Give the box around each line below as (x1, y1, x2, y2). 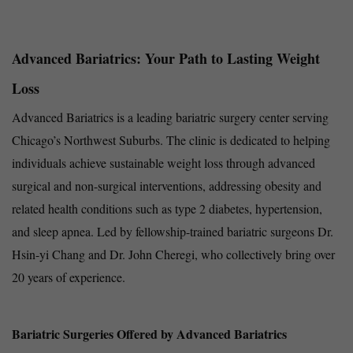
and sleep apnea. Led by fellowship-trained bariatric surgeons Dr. (12, 222, 333, 240)
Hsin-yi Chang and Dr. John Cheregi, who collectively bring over (12, 245, 335, 262)
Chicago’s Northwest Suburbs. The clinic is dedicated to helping (12, 131, 330, 148)
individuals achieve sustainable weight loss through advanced (12, 154, 315, 171)
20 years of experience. (12, 268, 125, 285)
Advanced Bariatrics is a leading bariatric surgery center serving (12, 108, 329, 125)
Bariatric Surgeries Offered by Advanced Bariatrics (12, 324, 287, 343)
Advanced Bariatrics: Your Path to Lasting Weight (12, 47, 320, 69)
